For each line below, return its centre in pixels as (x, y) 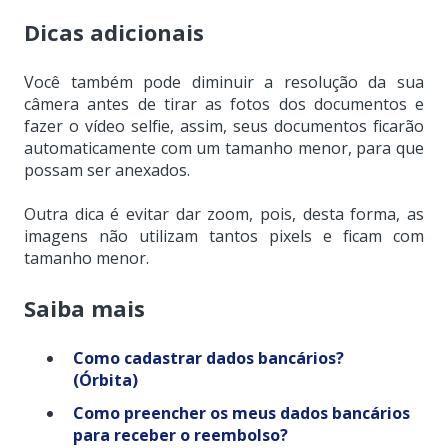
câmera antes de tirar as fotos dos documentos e (224, 104)
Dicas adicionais (114, 31)
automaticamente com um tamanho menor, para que (224, 148)
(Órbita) (105, 380)
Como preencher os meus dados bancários (241, 413)
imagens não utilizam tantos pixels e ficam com (224, 236)
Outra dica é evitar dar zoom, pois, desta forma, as (224, 214)
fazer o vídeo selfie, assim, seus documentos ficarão (224, 126)
